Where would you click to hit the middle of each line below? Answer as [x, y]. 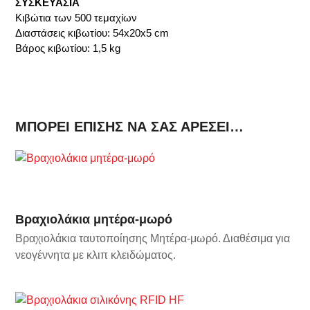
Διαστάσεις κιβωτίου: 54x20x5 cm [92, 33]
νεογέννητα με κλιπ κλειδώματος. [96, 255]
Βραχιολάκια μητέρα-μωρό [94, 219]
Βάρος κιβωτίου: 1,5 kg [68, 48]
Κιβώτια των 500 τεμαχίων [76, 18]
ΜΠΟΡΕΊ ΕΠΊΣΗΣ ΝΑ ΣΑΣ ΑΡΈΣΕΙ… [130, 127]
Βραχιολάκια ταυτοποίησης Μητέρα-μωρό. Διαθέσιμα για [153, 238]
